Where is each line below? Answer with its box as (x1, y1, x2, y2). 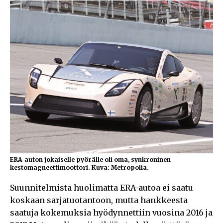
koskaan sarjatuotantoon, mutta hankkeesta (10, 195, 188, 206)
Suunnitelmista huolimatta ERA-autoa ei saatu (10, 183, 193, 193)
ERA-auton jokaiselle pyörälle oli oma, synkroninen (10, 156, 171, 164)
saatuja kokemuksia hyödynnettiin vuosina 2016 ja (10, 208, 213, 218)
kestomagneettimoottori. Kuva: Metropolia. (10, 164, 149, 172)
